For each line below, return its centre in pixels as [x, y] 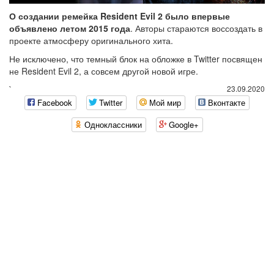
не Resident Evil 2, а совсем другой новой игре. [104, 71]
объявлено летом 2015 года [70, 28]
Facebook [55, 103]
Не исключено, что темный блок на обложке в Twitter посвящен [136, 58]
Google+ [183, 125]
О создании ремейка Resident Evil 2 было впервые [120, 16]
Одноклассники [113, 125]
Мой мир [165, 103]
